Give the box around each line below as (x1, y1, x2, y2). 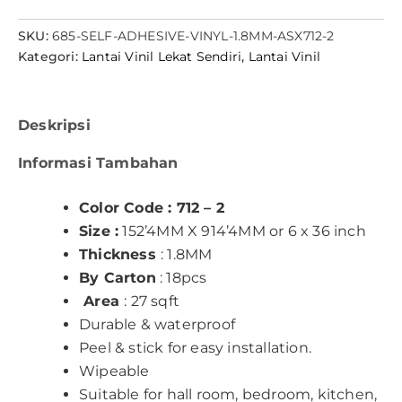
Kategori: (18, 48, 82, 66)
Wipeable (79, 362, 150, 380)
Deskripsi (18, 116, 91, 134)
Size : (79, 222, 119, 240)
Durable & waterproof (79, 315, 235, 333)
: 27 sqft (124, 292, 180, 310)
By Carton (79, 268, 156, 286)
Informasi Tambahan (18, 153, 179, 171)
